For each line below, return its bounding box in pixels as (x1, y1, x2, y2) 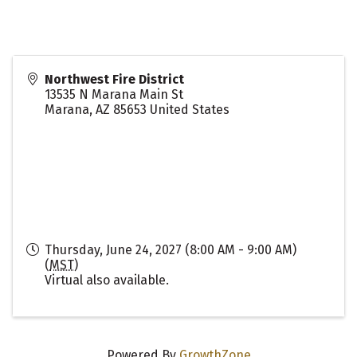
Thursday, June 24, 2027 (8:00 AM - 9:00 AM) (45, 241, 296, 257)
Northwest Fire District (45, 71, 184, 87)
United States (150, 101, 229, 117)
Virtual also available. (45, 272, 169, 288)
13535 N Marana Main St (45, 86, 183, 102)
